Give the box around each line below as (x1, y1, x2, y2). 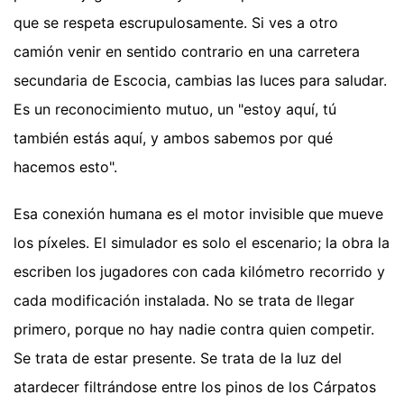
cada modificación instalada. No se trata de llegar (14, 290, 354, 309)
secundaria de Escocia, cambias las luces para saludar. (14, 70, 387, 89)
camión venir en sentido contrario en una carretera (14, 41, 360, 60)
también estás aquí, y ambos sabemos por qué (14, 128, 333, 147)
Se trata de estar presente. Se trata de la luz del (14, 348, 342, 367)
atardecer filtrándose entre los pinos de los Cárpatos (14, 377, 376, 396)
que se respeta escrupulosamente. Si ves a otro (14, 13, 338, 32)
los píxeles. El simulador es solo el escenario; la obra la (14, 233, 390, 252)
